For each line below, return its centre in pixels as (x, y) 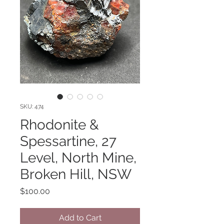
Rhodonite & (59, 125)
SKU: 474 (32, 106)
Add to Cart (80, 218)
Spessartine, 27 (68, 141)
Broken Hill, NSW (76, 174)
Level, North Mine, (78, 158)
